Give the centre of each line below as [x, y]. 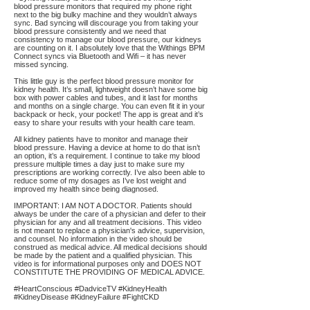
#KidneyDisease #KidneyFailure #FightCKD [86, 297]
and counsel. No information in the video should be [98, 239]
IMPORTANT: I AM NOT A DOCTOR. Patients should [103, 206]
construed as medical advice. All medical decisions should [110, 247]
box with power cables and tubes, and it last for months [106, 98]
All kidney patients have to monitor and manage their [101, 139]
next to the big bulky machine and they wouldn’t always [106, 15]
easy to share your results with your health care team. [104, 122]
